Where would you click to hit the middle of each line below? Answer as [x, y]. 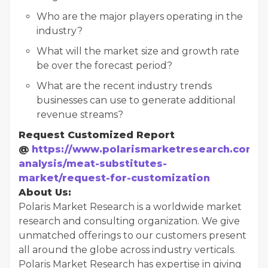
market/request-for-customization [114, 178]
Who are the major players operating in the [140, 16]
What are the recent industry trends [124, 86]
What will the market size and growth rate [138, 51]
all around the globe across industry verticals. [127, 250]
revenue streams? [80, 115]
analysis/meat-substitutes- [93, 164]
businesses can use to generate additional [136, 100]
